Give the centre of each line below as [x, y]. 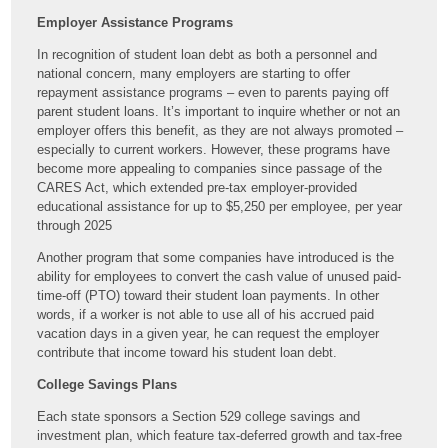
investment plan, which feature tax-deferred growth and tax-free [220, 436]
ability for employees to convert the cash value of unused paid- [219, 277]
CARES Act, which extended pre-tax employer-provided [197, 188]
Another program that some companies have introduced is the [216, 258]
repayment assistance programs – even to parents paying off [213, 93]
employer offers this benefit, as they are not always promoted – [220, 131]
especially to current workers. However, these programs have [214, 150]
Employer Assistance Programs [135, 23]
